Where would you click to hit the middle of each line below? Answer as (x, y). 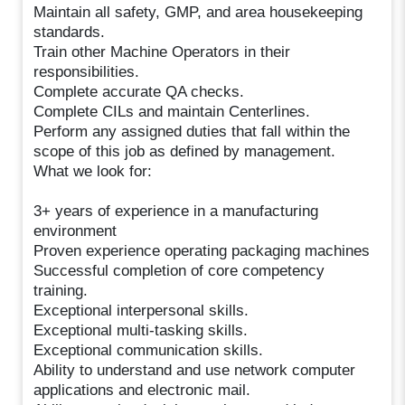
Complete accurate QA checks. (139, 91)
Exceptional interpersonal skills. (141, 310)
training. (61, 290)
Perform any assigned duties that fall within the (192, 131)
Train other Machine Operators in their (162, 52)
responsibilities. (87, 71)
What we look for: (93, 171)
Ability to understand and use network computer (195, 370)
